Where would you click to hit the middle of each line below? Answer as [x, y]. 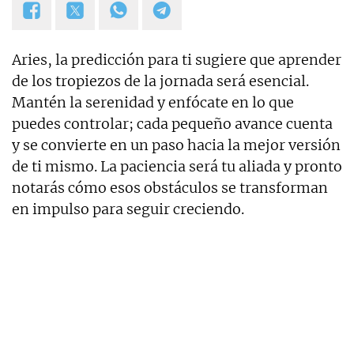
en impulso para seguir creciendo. [128, 209]
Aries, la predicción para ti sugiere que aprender [177, 60]
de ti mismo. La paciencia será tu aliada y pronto [177, 167]
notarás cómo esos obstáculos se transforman [170, 188]
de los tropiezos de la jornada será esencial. [160, 81]
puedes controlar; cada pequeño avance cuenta [172, 124]
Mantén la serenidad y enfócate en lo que [153, 103]
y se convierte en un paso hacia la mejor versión [176, 145]
